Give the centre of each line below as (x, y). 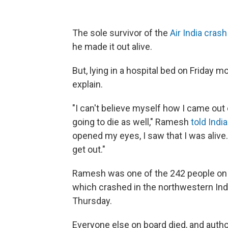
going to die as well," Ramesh (132, 122)
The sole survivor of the (121, 33)
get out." (89, 149)
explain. (88, 84)
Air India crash (198, 33)
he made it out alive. (112, 47)
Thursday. (92, 201)
